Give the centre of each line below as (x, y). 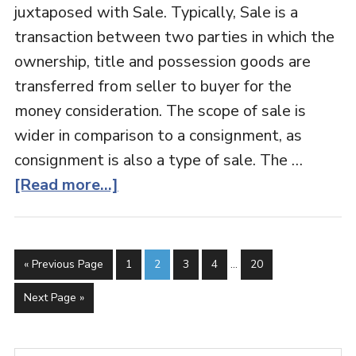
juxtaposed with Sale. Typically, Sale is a (156, 12)
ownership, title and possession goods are (162, 62)
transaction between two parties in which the (174, 37)
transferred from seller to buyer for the (153, 86)
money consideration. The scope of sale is (160, 111)
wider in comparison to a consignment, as (158, 135)
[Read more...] (66, 185)
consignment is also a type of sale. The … (158, 160)
